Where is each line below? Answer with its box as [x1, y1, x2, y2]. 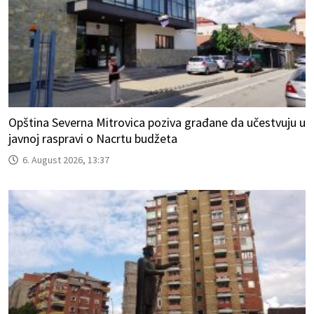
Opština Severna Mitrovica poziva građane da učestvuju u [8, 114, 306, 131]
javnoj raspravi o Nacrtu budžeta [8, 130, 177, 147]
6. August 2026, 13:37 [22, 153, 109, 167]
